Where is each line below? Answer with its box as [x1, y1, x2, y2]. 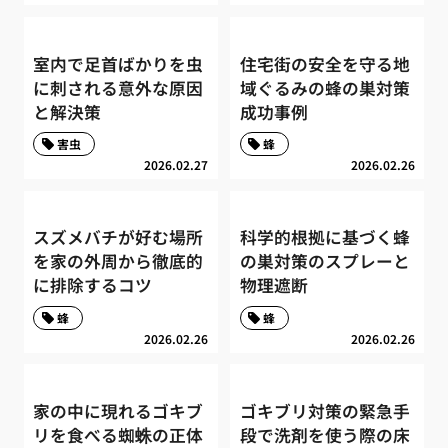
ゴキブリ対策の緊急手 [239, 399, 410, 424]
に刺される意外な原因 [33, 75, 204, 100]
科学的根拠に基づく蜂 [239, 225, 410, 250]
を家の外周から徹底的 [33, 249, 204, 274]
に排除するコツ [33, 273, 153, 298]
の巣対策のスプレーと [239, 249, 410, 274]
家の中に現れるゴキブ [33, 399, 204, 424]
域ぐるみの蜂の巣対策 [239, 75, 410, 100]
